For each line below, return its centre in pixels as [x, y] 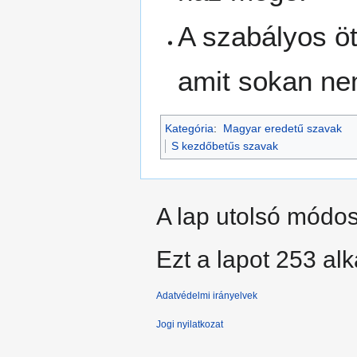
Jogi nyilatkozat [190, 324]
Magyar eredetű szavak [282, 128]
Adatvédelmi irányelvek [207, 295]
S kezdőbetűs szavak [225, 145]
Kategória [189, 128]
